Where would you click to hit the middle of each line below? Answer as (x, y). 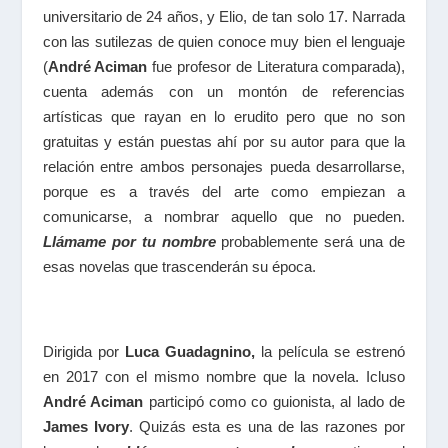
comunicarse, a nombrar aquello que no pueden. (224, 217)
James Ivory (85, 427)
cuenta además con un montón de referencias (224, 92)
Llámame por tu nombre (129, 242)
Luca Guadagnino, (189, 352)
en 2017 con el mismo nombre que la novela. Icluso (224, 377)
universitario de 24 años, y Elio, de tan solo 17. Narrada (224, 17)
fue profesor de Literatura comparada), (276, 67)
